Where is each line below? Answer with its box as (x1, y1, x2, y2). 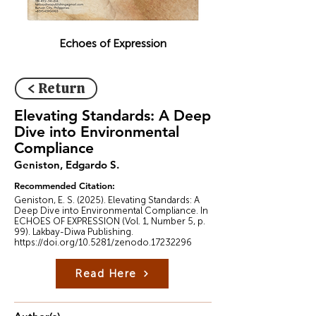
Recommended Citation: (14, 180, 115, 191)
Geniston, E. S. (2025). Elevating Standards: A (14, 195, 200, 205)
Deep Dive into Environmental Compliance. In (14, 205, 208, 216)
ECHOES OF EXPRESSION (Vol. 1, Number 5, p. (14, 216, 205, 226)
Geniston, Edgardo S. (14, 158, 119, 171)
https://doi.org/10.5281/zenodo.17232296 (14, 237, 192, 248)
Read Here (75, 267, 137, 280)
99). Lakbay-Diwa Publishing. (14, 226, 133, 237)
